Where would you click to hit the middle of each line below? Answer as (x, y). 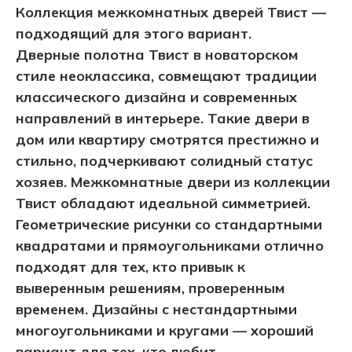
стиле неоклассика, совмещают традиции (166, 76)
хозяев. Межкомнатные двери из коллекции (173, 182)
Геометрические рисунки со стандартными (169, 225)
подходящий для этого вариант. (134, 34)
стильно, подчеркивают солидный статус (164, 161)
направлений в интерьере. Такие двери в (163, 119)
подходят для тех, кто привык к (130, 267)
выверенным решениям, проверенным (150, 288)
